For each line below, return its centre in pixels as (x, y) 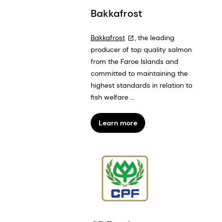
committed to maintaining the (139, 73)
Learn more (118, 123)
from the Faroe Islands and (134, 61)
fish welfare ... (112, 97)
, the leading (154, 37)
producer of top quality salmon (141, 49)
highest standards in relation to (141, 85)
